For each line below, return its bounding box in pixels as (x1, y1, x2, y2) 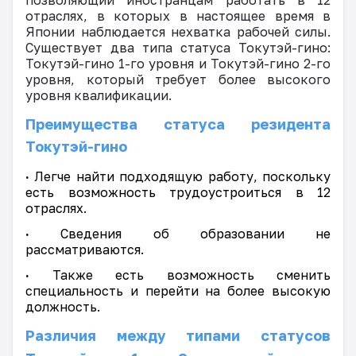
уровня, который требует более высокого (25, 71, 331, 87)
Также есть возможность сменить (29, 266, 331, 283)
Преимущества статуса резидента (25, 114, 331, 133)
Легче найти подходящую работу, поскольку (29, 168, 331, 184)
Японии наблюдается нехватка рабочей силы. (25, 23, 331, 40)
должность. (25, 298, 100, 315)
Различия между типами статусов (25, 326, 331, 344)
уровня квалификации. (25, 87, 172, 103)
